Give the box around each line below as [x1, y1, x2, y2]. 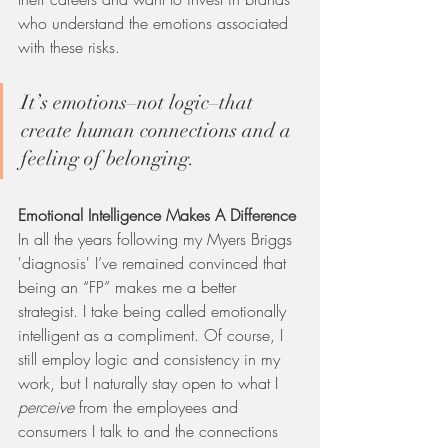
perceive [18, 396, 79, 419]
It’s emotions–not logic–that [21, 90, 258, 116]
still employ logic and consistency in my [18, 348, 285, 371]
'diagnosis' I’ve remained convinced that [18, 252, 291, 275]
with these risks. [18, 36, 135, 59]
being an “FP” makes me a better [18, 276, 241, 299]
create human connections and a [21, 118, 296, 144]
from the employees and [79, 396, 243, 419]
